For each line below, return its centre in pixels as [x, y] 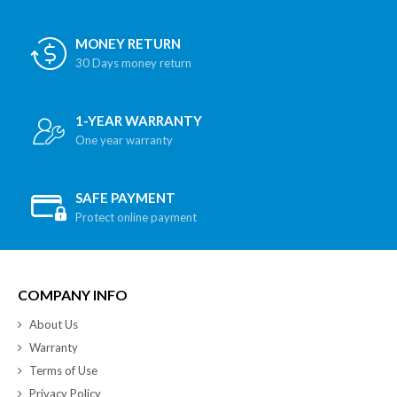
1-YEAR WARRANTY [139, 121]
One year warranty [124, 140]
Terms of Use [63, 371]
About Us [54, 325]
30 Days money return [133, 63]
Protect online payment [136, 218]
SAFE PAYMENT [125, 198]
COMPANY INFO [73, 295]
